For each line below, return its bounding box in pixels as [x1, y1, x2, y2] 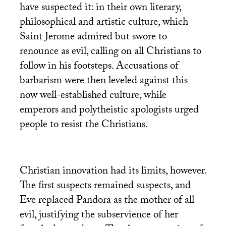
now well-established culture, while [19, 87, 166, 105]
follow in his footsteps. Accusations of [19, 58, 179, 76]
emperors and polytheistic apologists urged [19, 101, 199, 120]
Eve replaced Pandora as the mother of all [19, 192, 194, 210]
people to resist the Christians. [19, 116, 148, 135]
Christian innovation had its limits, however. [19, 162, 206, 181]
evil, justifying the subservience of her [19, 206, 178, 225]
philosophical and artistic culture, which [19, 14, 188, 32]
